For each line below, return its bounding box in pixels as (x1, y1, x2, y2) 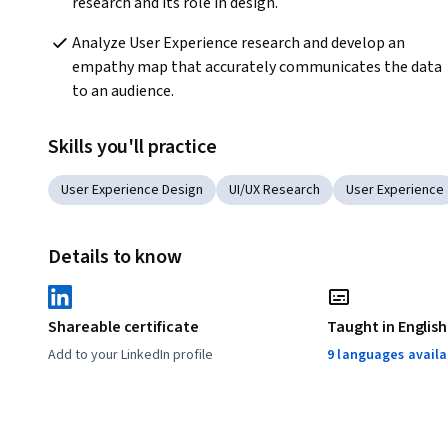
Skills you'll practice (48, 133, 217, 162)
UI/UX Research (229, 180, 320, 201)
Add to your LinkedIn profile (48, 345, 213, 366)
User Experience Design (61, 180, 203, 201)
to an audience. (72, 80, 177, 103)
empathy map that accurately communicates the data (72, 56, 442, 79)
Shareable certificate (48, 316, 199, 339)
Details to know (48, 243, 183, 272)
